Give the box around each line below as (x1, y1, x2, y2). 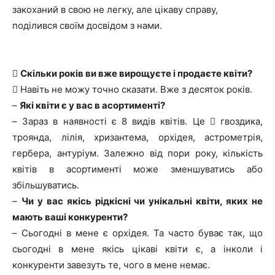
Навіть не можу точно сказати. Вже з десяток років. (20, 83, 252, 96)
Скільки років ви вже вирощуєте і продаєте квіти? (20, 68, 252, 80)
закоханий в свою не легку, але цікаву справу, (12, 4, 218, 16)
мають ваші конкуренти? (12, 211, 128, 223)
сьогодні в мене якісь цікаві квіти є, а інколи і (12, 243, 263, 255)
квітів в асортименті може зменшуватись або (12, 163, 263, 176)
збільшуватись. (12, 179, 79, 192)
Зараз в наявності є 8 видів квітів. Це (22, 115, 210, 128)
